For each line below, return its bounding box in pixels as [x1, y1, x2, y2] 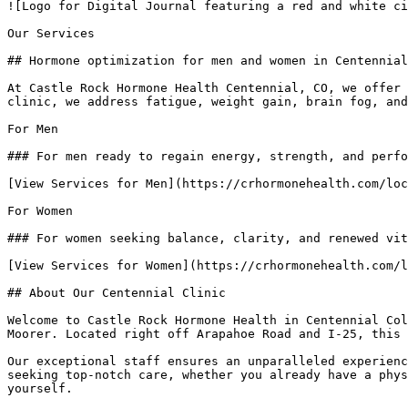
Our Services [7, 26, 95, 40]
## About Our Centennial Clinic [7, 286, 226, 300]
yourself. [7, 382, 73, 395]
